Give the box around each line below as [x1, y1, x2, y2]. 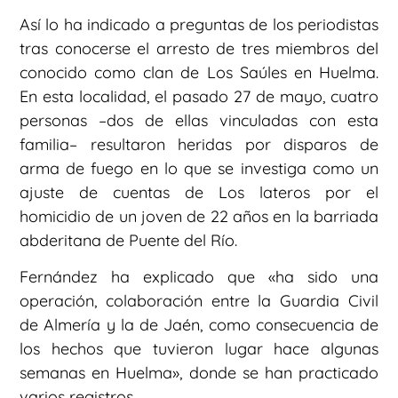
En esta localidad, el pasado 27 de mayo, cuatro [20, 85, 378, 107]
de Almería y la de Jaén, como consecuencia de [20, 314, 378, 336]
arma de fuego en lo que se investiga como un [20, 157, 378, 179]
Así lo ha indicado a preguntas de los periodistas [20, 13, 378, 35]
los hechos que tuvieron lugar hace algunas [20, 338, 378, 360]
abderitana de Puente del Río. [20, 229, 237, 251]
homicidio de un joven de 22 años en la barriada [20, 205, 378, 227]
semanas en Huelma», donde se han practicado [20, 362, 378, 384]
